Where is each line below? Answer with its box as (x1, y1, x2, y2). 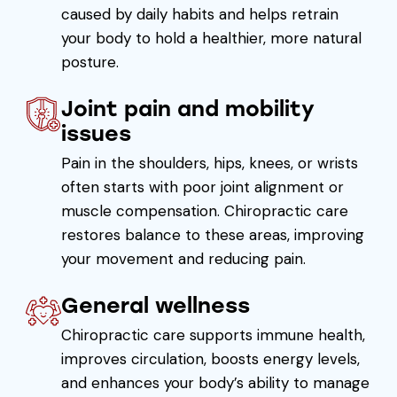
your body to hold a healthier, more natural (60, 27, 362, 48)
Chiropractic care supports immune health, (60, 324, 365, 345)
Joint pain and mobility (60, 95, 315, 121)
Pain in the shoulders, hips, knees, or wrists (60, 152, 358, 173)
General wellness (60, 292, 250, 318)
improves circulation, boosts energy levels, (60, 348, 360, 369)
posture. (60, 51, 119, 72)
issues (60, 120, 131, 146)
